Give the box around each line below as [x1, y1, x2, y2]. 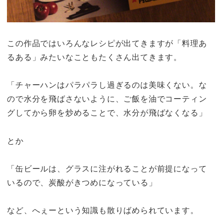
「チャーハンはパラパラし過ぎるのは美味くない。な [7, 79, 207, 91]
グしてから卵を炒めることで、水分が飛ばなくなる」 [7, 107, 207, 118]
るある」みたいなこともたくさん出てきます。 [7, 51, 182, 62]
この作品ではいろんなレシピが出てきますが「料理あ [7, 37, 207, 49]
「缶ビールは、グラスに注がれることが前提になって [7, 163, 207, 174]
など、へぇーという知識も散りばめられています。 [7, 205, 199, 216]
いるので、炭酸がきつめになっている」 [7, 176, 157, 188]
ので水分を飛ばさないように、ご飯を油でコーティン [7, 93, 207, 105]
